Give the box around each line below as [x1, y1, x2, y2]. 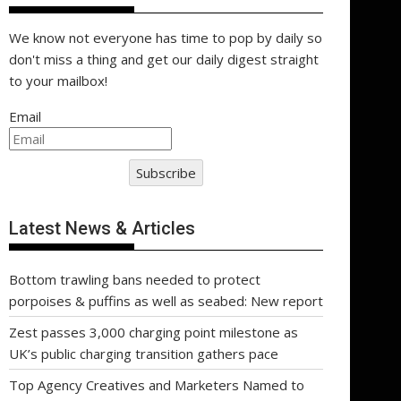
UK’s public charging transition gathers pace [9, 344, 278, 363]
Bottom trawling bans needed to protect [9, 269, 260, 288]
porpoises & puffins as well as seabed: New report [9, 291, 323, 310]
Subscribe [136, 164, 196, 182]
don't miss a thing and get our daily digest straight [9, 50, 319, 68]
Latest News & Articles [9, 217, 195, 239]
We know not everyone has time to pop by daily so [9, 29, 322, 47]
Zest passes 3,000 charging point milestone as [9, 322, 298, 341]
